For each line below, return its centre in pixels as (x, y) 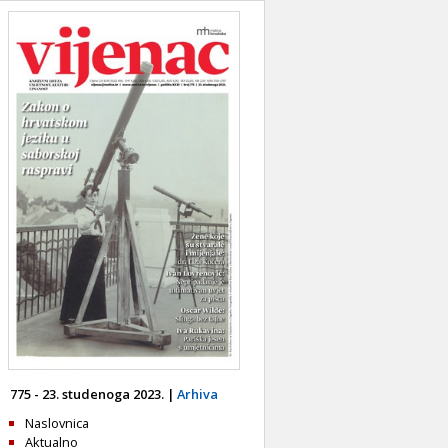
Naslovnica (57, 422)
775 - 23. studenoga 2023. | (93, 393)
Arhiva (197, 393)
